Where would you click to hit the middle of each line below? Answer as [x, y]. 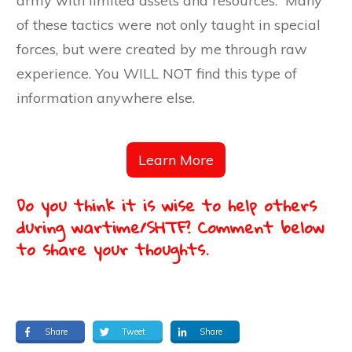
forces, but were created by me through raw [162, 49]
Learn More [176, 159]
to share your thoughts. [113, 249]
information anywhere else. [106, 97]
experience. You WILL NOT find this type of [157, 73]
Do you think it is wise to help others [167, 205]
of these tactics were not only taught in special [169, 24]
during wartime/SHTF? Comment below [170, 227]
